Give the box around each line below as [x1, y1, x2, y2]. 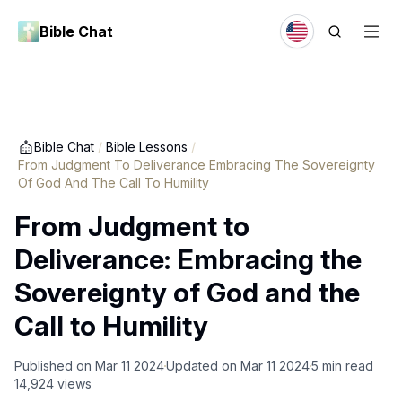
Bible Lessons [106, 139, 188, 154]
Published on [14, 358, 92, 373]
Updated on [166, 358, 237, 373]
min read [322, 358, 373, 373]
